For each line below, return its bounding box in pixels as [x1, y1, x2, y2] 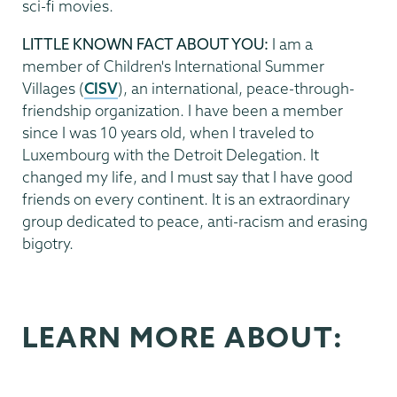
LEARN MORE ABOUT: [22, 318, 344, 354]
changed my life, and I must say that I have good [22, 167, 353, 186]
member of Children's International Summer [22, 56, 324, 75]
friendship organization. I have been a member [22, 100, 343, 120]
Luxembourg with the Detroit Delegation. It [22, 144, 319, 164]
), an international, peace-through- [118, 78, 354, 97]
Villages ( [22, 78, 84, 97]
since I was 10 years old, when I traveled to [22, 122, 314, 142]
